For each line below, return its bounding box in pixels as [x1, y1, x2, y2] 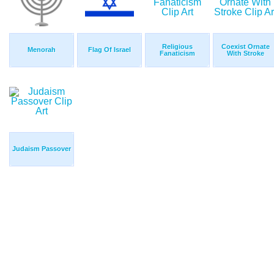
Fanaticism [160, 50, 195, 57]
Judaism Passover [12, 145, 71, 153]
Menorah [28, 46, 56, 54]
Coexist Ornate [221, 43, 270, 51]
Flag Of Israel [88, 46, 131, 54]
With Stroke [226, 50, 264, 57]
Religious [162, 43, 193, 51]
